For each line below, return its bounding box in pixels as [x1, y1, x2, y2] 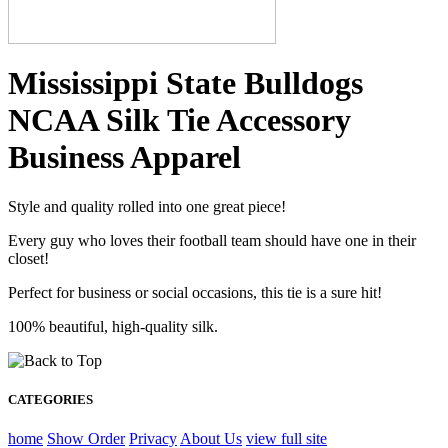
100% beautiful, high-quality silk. [8, 317, 218, 335]
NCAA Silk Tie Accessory [8, 102, 351, 139]
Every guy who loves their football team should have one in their [8, 231, 416, 249]
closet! [8, 249, 49, 267]
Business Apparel [8, 139, 241, 176]
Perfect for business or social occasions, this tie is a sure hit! [8, 283, 382, 301]
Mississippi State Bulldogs [8, 65, 363, 102]
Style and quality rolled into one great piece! [8, 197, 286, 215]
